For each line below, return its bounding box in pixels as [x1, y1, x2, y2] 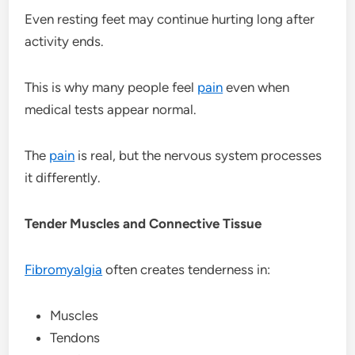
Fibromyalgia [25, 261, 103, 277]
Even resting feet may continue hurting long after [25, 10, 315, 27]
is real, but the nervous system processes [74, 147, 323, 163]
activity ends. [25, 32, 105, 49]
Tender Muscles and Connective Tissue [25, 215, 262, 231]
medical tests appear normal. [25, 101, 197, 117]
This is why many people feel [25, 78, 198, 95]
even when [223, 78, 290, 95]
